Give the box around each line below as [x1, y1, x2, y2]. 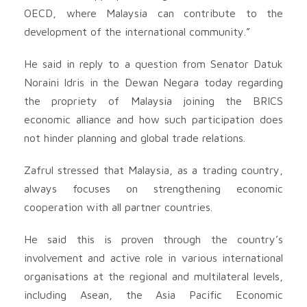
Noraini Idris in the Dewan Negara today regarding [24, 75, 283, 88]
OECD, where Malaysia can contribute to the [24, 6, 283, 19]
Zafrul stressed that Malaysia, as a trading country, [24, 163, 283, 176]
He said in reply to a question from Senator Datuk [24, 57, 283, 70]
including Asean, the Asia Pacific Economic [24, 288, 283, 301]
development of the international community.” [24, 25, 254, 38]
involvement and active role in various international [24, 251, 283, 264]
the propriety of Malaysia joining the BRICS [24, 94, 283, 107]
